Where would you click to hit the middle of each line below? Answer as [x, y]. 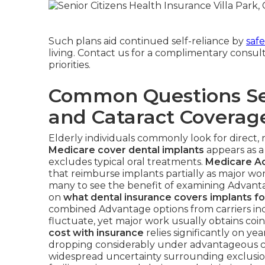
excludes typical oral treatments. [127, 161]
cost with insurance [96, 232]
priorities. [70, 64]
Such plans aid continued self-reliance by [147, 41]
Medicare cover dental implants [126, 150]
